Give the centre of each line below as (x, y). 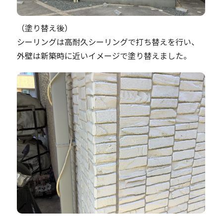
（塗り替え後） (45, 28)
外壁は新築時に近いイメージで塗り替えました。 (104, 55)
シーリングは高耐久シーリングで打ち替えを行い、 (108, 42)
